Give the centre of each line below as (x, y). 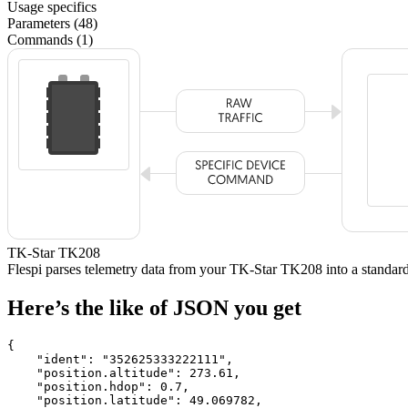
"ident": (55, 359)
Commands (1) (50, 39)
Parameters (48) (52, 23)
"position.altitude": (98, 372)
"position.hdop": (84, 386)
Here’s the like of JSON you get (154, 307)
